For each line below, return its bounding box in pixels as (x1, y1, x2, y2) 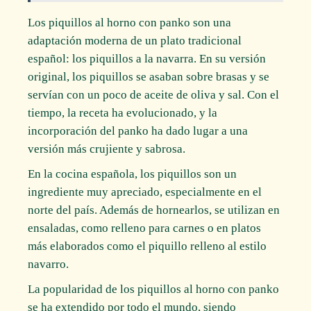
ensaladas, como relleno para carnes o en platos (28, 221, 262, 235)
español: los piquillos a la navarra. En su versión (28, 51, 267, 65)
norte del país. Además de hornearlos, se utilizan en (28, 203, 280, 217)
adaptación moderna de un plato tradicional (28, 33, 242, 47)
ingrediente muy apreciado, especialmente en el (28, 185, 262, 199)
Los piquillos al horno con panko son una (28, 15, 232, 29)
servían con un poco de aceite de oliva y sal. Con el (28, 87, 280, 101)
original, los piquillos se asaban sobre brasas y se (28, 69, 270, 83)
